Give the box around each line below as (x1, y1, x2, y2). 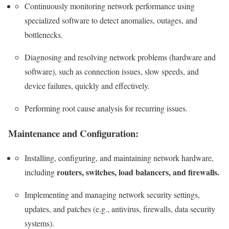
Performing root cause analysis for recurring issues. (25, 103, 188, 114)
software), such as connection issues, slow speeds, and (25, 66, 199, 77)
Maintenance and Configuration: (8, 126, 139, 140)
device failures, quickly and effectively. (25, 80, 150, 91)
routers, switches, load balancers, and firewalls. (57, 166, 219, 178)
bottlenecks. (25, 29, 63, 40)
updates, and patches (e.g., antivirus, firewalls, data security (25, 203, 215, 215)
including (25, 167, 57, 178)
